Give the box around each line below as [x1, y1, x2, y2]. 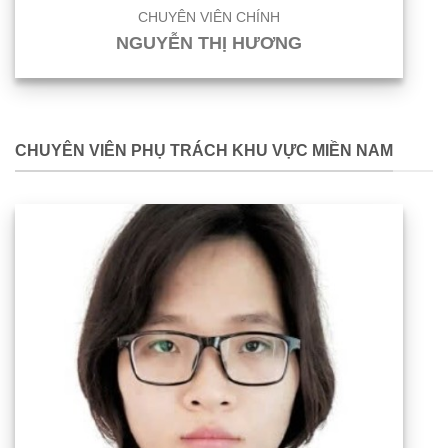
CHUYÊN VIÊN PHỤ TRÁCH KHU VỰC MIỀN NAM [15, 141, 393, 159]
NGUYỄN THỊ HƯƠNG [116, 33, 302, 54]
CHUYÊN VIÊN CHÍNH [138, 10, 280, 26]
